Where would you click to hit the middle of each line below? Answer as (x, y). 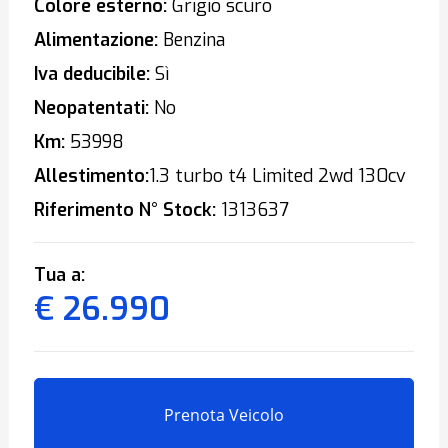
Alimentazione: (95, 40)
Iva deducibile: (91, 74)
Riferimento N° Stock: (124, 210)
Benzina (191, 40)
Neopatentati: (91, 108)
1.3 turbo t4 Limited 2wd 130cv (277, 176)
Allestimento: (91, 176)
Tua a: (59, 275)
